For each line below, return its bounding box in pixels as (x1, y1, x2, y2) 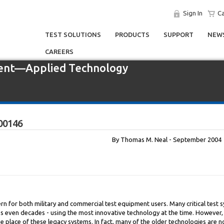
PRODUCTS (115, 31, 149, 38)
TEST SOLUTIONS (45, 31, 101, 38)
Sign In (183, 9, 202, 16)
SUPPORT (163, 31, 193, 38)
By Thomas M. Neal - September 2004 (112, 136, 221, 143)
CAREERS (45, 48, 73, 55)
